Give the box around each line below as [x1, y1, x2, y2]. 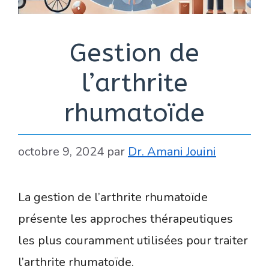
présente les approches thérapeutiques [18, 211, 233, 228]
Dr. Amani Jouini [128, 144, 216, 160]
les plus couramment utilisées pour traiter [18, 232, 248, 249]
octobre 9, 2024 [18, 144, 104, 160]
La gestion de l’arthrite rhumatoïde [18, 189, 208, 206]
